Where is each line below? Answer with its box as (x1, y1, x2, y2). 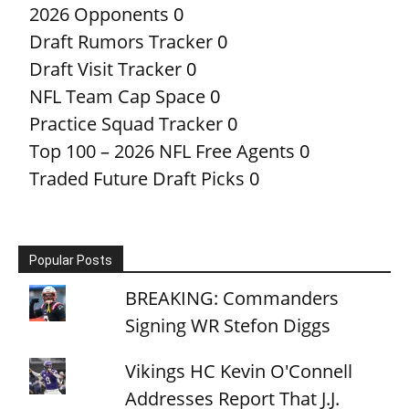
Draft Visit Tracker (29, 56, 182, 81)
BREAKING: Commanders (125, 285, 340, 310)
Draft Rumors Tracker (29, 28, 213, 54)
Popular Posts (29, 252, 112, 267)
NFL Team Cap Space (29, 83, 205, 109)
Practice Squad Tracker (29, 110, 223, 136)
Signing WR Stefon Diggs (125, 312, 331, 338)
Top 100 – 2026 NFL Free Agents (29, 138, 295, 163)
